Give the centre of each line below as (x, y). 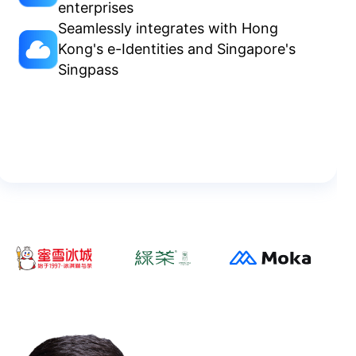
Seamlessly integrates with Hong (168, 28)
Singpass (88, 69)
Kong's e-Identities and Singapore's (177, 48)
